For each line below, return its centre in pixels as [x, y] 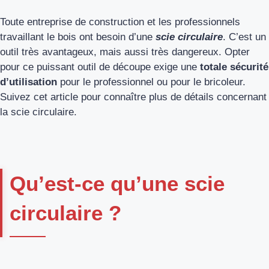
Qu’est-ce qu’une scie [117, 184]
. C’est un [244, 37]
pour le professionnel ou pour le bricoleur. [151, 82]
